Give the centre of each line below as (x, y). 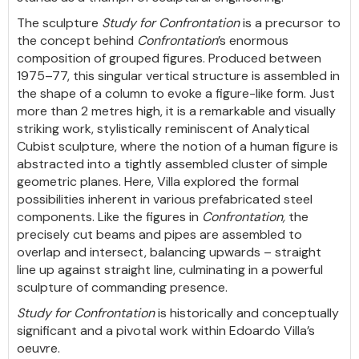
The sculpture (59, 23)
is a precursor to (292, 23)
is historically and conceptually (248, 313)
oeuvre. (38, 348)
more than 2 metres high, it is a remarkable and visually (176, 111)
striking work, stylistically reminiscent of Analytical (163, 129)
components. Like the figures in (109, 217)
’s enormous (253, 40)
